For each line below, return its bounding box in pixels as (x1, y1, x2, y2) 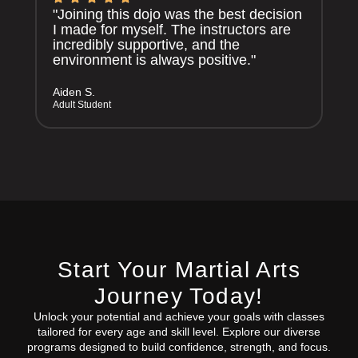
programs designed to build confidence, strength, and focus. (27, 340, 331, 353)
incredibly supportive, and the (53, 36, 240, 53)
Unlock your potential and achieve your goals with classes (34, 309, 324, 323)
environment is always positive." (53, 51, 256, 68)
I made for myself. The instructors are (53, 21, 291, 38)
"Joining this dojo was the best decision (53, 6, 302, 22)
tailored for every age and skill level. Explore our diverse (38, 324, 320, 338)
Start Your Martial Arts (57, 257, 301, 282)
